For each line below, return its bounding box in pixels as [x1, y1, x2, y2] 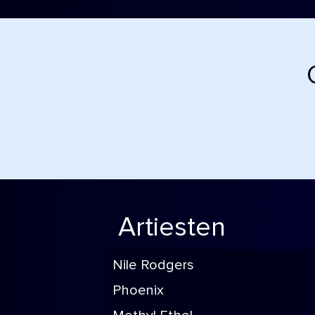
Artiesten [118, 214, 226, 241]
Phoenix [112, 283, 164, 297]
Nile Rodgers [112, 258, 194, 272]
